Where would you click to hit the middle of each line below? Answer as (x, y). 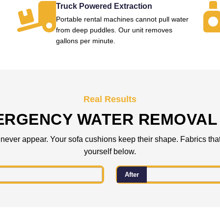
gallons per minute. (85, 41)
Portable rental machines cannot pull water (122, 19)
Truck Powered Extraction (104, 6)
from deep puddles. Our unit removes (114, 30)
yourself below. (110, 151)
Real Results (110, 99)
